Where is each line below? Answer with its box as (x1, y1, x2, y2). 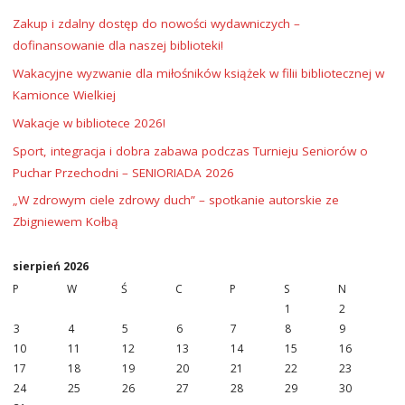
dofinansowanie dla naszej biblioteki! (12, 37, 223, 54)
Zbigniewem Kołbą (12, 213, 118, 231)
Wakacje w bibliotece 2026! (12, 114, 165, 131)
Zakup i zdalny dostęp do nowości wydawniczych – (12, 15, 300, 33)
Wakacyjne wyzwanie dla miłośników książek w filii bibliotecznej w (12, 65, 384, 82)
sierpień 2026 (12, 259, 89, 275)
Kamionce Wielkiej (12, 87, 116, 104)
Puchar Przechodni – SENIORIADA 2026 (12, 164, 234, 181)
